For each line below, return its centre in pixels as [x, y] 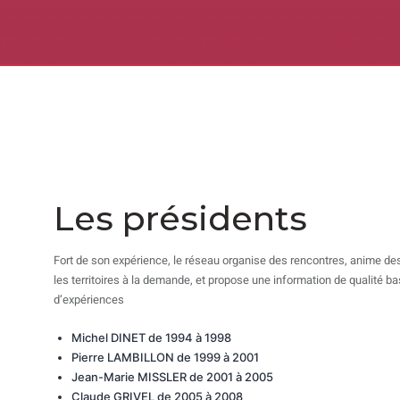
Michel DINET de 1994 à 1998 [151, 338]
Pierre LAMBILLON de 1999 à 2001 [165, 358]
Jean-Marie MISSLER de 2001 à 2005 [172, 377]
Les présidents [180, 219]
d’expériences [89, 300]
